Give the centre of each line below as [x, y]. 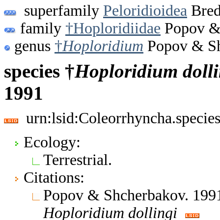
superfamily [60, 10]
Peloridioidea [145, 10]
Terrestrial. [78, 160]
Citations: [54, 177]
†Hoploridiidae [113, 28]
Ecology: [52, 142]
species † [39, 71]
